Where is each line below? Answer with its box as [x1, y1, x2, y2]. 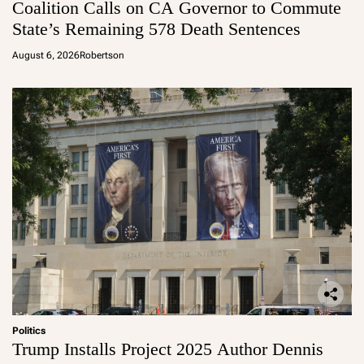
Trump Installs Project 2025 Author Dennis [12, 338, 323, 359]
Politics [12, 324, 45, 336]
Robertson [80, 49, 124, 61]
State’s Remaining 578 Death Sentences [12, 18, 301, 39]
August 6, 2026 [12, 49, 80, 61]
